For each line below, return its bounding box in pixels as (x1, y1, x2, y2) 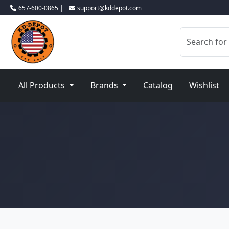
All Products (18, 80, 67, 91)
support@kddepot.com (77, 4, 142, 12)
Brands (90, 80, 120, 91)
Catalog (143, 80, 173, 91)
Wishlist (189, 80, 220, 91)
